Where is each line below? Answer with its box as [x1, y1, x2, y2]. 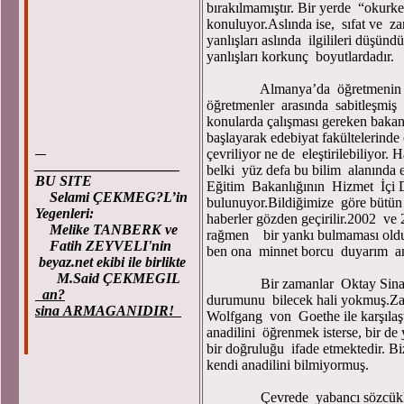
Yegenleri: [35, 206, 94, 221]
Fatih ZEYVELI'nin [35, 238, 171, 253]
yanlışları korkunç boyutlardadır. [207, 49, 394, 64]
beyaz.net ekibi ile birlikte [35, 254, 186, 270]
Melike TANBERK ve [35, 222, 181, 237]
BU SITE [35, 173, 92, 188]
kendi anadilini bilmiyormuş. [207, 357, 369, 372]
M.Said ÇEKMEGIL [35, 271, 184, 286]
